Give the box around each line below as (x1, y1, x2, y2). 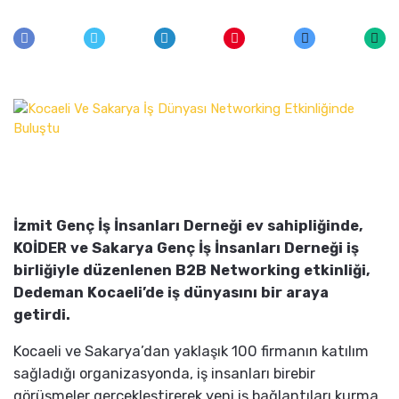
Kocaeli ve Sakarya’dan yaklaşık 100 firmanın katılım (13, 343, 369, 360)
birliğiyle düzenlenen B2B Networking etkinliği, (13, 262, 370, 279)
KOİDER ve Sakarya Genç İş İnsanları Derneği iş (13, 240, 359, 256)
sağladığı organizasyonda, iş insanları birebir (13, 365, 315, 382)
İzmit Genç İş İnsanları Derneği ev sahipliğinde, (13, 217, 363, 234)
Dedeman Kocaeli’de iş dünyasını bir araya (13, 284, 329, 301)
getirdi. (13, 306, 70, 323)
